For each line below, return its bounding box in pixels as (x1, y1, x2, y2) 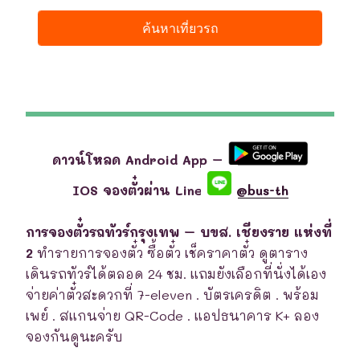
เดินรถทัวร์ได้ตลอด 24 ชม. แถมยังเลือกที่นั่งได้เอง (26, 264, 326, 282)
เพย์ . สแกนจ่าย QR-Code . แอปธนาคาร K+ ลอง (26, 306, 319, 324)
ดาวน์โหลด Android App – (51, 151, 228, 169)
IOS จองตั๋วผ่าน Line (72, 181, 207, 198)
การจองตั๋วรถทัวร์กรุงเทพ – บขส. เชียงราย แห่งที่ (26, 223, 332, 240)
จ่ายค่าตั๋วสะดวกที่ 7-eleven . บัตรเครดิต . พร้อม (26, 285, 319, 303)
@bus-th (231, 181, 288, 198)
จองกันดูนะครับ (26, 327, 123, 345)
